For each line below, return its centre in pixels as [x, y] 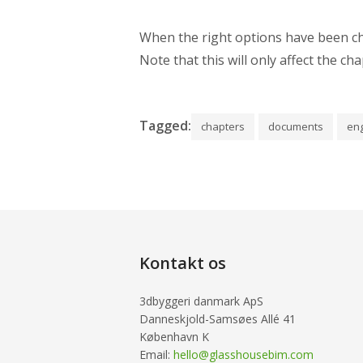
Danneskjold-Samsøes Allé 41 [218, 318]
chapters [223, 126]
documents [296, 126]
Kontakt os [183, 263]
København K [174, 336]
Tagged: [165, 125]
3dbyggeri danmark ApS [201, 301]
